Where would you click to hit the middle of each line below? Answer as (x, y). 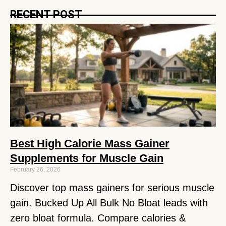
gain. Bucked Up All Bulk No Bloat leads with (109, 203)
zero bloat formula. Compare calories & (98, 218)
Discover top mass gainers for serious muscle (112, 187)
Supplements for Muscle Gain (87, 158)
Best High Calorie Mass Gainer (90, 143)
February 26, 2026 (35, 169)
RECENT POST (46, 14)
